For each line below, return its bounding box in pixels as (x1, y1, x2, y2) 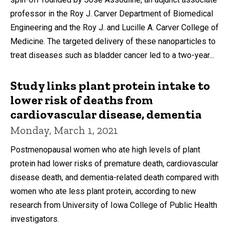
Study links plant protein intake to (10, 78, 210, 93)
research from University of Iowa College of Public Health (10, 200, 217, 210)
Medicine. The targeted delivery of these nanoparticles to (10, 36, 216, 47)
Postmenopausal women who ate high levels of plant (10, 145, 200, 155)
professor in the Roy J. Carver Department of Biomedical (10, 9, 213, 19)
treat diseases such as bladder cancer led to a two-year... (10, 50, 214, 61)
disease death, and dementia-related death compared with (10, 172, 219, 183)
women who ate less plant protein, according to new (10, 186, 196, 197)
